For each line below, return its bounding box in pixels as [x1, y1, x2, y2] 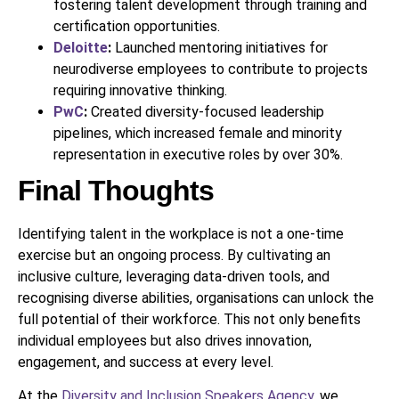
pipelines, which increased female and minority [53, 125, 342, 142]
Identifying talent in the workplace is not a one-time [18, 225, 344, 243]
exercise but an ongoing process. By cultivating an [18, 247, 330, 265]
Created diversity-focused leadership [87, 103, 324, 121]
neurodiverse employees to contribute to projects [53, 61, 368, 78]
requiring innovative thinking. [53, 82, 227, 100]
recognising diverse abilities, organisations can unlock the [18, 289, 374, 307]
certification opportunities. [53, 18, 220, 36]
